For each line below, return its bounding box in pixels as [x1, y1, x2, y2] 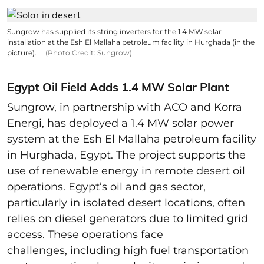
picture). [7, 48, 38, 57]
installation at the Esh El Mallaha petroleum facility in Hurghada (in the [7, 37, 255, 47]
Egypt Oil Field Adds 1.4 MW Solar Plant [7, 79, 229, 94]
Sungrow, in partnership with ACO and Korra [7, 100, 242, 114]
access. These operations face [7, 227, 163, 241]
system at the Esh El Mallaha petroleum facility [7, 132, 256, 146]
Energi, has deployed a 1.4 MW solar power [7, 116, 234, 130]
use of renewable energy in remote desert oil [7, 164, 245, 177]
